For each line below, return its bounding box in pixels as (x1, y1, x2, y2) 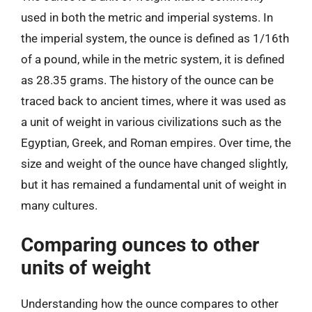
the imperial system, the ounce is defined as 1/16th (21, 31, 289, 45)
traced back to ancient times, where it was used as (21, 93, 286, 108)
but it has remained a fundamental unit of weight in (21, 177, 286, 192)
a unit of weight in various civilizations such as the (21, 114, 281, 129)
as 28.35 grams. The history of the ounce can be (21, 72, 274, 87)
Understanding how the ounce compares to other (21, 297, 279, 311)
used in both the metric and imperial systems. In (21, 10, 273, 24)
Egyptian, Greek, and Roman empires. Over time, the (21, 135, 291, 150)
